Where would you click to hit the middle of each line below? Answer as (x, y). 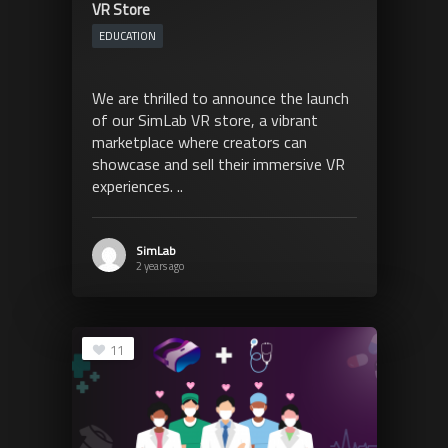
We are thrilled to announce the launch (220, 98)
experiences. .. (137, 186)
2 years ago (159, 266)
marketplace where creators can (199, 142)
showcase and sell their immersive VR (218, 164)
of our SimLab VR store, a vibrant (204, 120)
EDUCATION (127, 36)
